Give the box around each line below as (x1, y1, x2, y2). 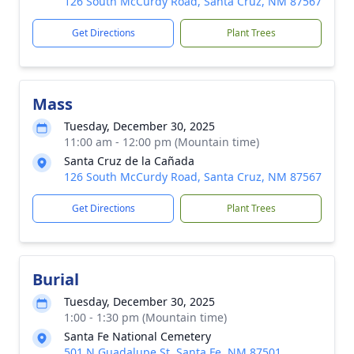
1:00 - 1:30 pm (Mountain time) (64, 310, 227, 325)
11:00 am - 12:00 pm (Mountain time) (64, 134, 259, 149)
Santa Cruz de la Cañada (64, 153, 194, 168)
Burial (32, 269, 79, 290)
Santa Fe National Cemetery (64, 329, 211, 344)
